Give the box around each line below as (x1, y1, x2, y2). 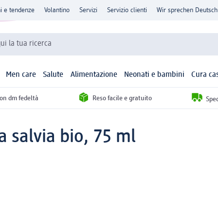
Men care (6, 71, 36, 79)
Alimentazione (70, 71, 117, 79)
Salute (43, 71, 64, 79)
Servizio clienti (107, 7, 147, 14)
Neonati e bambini (124, 71, 184, 79)
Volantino (44, 7, 70, 14)
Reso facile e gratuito (92, 94, 152, 102)
